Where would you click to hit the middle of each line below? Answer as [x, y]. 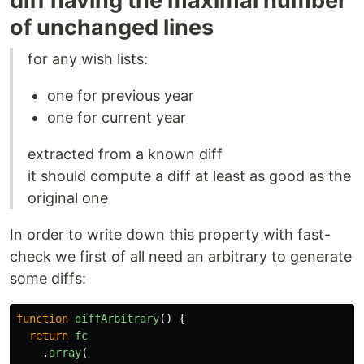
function [42, 318]
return [49, 336]
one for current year [117, 117]
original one [68, 198]
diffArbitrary [117, 318]
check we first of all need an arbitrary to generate [181, 256]
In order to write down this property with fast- [170, 234]
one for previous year [121, 95]
